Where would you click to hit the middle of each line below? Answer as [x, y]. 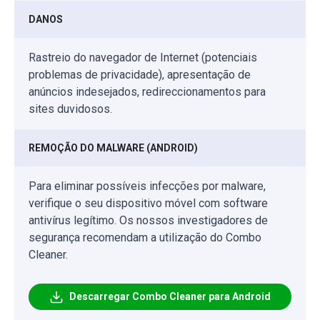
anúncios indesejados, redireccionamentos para [147, 92]
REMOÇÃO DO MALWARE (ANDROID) [113, 148]
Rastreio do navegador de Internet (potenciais [143, 58]
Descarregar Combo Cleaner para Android [170, 297]
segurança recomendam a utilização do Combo [145, 238]
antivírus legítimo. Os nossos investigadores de [148, 221]
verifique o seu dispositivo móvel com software [148, 204]
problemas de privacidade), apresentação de [140, 75]
